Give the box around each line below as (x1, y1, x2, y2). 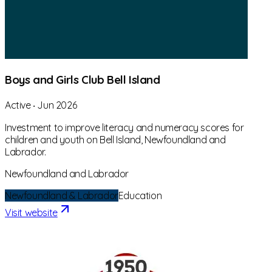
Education (118, 189, 162, 202)
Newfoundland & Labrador (5, 189, 118, 202)
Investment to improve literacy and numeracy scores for (5, 121, 244, 134)
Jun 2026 (37, 99, 77, 112)
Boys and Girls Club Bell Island (5, 72, 160, 87)
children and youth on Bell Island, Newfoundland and (5, 134, 226, 146)
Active (5, 99, 31, 112)
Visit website (5, 206, 58, 219)
